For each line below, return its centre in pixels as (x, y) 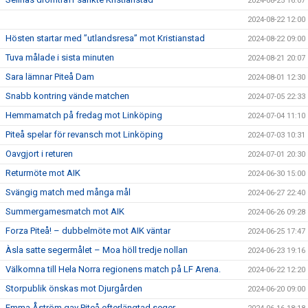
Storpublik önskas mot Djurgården (74, 288)
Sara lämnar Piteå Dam (50, 76)
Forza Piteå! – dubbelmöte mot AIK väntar (88, 230)
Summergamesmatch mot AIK (65, 211)
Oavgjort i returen (39, 153)
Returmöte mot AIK (43, 173)
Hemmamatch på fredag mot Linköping (84, 115)
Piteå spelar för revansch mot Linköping (84, 134)
